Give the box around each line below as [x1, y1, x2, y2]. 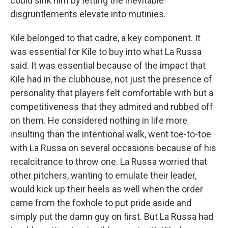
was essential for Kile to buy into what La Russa [10, 46, 202, 57]
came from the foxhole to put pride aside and [10, 197, 191, 208]
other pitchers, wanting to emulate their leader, [10, 170, 196, 181]
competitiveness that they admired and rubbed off [10, 101, 213, 112]
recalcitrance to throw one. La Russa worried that [10, 156, 207, 167]
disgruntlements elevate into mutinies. [10, 9, 166, 19]
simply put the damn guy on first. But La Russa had [10, 211, 213, 222]
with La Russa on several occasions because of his [10, 142, 216, 153]
